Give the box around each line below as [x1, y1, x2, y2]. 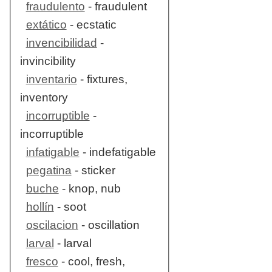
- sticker [71, 164, 115, 177]
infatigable [25, 146, 80, 159]
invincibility [19, 55, 76, 68]
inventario [25, 73, 77, 86]
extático [25, 18, 67, 32]
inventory [19, 91, 68, 104]
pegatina [25, 164, 72, 177]
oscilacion [25, 219, 78, 232]
